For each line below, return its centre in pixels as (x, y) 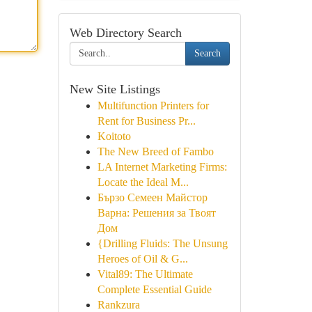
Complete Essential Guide (154, 289)
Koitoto (114, 136)
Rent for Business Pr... (146, 121)
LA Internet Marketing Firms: (162, 167)
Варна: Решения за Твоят (156, 213)
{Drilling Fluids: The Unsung (162, 243)
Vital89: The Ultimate (145, 274)
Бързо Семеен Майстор (152, 197)
